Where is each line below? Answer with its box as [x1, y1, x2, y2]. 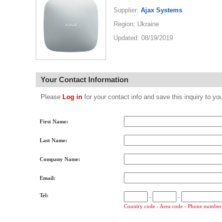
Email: [40, 175, 55, 181]
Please [41, 93, 62, 101]
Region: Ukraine [113, 20, 159, 28]
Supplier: [113, 6, 141, 14]
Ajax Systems [141, 6, 182, 14]
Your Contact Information [41, 75, 128, 84]
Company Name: [40, 156, 80, 162]
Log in [62, 93, 82, 101]
